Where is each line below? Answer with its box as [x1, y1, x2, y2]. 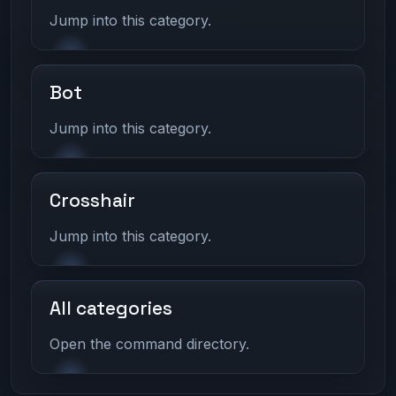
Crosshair [49, 188, 136, 212]
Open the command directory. [49, 334, 250, 353]
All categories [49, 296, 173, 320]
